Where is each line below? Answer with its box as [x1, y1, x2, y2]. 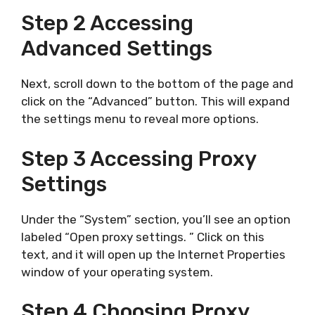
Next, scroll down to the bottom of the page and [21, 77, 293, 91]
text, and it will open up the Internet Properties [21, 247, 285, 262]
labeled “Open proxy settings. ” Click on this [21, 229, 264, 244]
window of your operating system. [21, 264, 213, 279]
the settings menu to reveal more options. [21, 112, 259, 126]
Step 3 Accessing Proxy [21, 146, 256, 172]
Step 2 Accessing [21, 11, 193, 36]
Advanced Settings [21, 36, 212, 61]
